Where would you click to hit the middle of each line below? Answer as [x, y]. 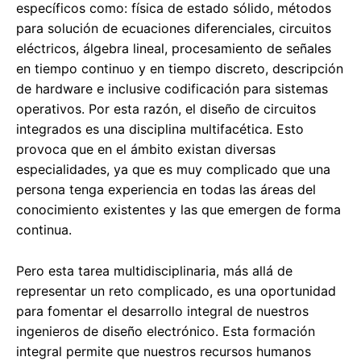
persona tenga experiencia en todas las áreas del [166, 190]
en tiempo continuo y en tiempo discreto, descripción [180, 69]
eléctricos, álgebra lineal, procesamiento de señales [174, 49]
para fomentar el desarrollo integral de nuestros [162, 311]
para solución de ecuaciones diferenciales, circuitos [174, 29]
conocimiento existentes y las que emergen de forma [178, 210]
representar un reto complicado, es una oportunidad [176, 291]
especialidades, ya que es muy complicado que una [173, 170]
